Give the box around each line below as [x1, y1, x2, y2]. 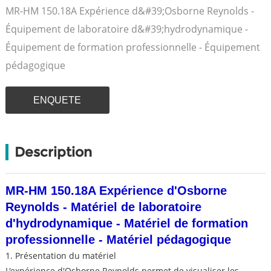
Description [14, 144, 92, 160]
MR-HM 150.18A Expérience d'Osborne [5, 184, 227, 197]
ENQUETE [33, 95, 82, 105]
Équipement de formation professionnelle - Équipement [5, 41, 260, 54]
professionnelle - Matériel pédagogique [5, 233, 231, 246]
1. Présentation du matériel [5, 250, 116, 261]
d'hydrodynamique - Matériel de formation [5, 217, 248, 230]
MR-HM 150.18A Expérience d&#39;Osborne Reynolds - [5, 4, 254, 18]
